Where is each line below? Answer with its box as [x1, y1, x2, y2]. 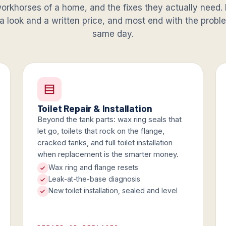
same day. [92, 29, 134, 39]
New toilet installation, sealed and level [48, 186, 178, 195]
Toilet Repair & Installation [37, 102, 152, 115]
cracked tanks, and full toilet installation [37, 138, 173, 148]
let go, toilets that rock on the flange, [37, 126, 164, 136]
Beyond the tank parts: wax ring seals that [37, 115, 182, 125]
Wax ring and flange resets [48, 163, 138, 172]
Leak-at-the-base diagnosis [48, 175, 140, 184]
